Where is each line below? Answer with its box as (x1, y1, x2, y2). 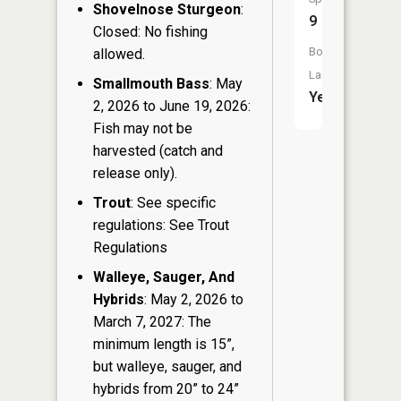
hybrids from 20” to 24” (93, 380, 239, 397)
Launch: (309, 68, 349, 81)
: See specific (131, 193, 216, 211)
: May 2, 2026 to (144, 290, 243, 308)
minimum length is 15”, (93, 335, 235, 353)
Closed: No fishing (93, 22, 208, 40)
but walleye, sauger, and (93, 357, 242, 375)
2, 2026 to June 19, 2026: (93, 97, 251, 115)
